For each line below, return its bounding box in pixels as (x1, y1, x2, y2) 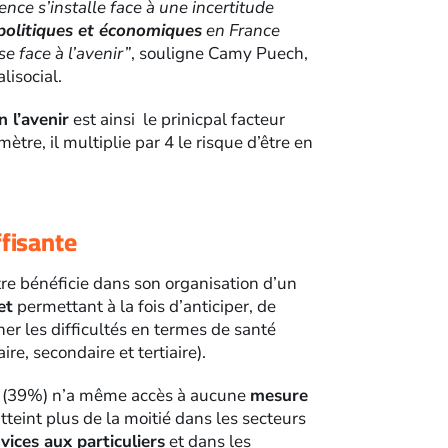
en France (202, 19, 281, 43)
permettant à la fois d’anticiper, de (13, 295, 277, 319)
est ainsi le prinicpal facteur (69, 108, 286, 132)
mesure (250, 384, 309, 408)
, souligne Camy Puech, (131, 42, 309, 66)
